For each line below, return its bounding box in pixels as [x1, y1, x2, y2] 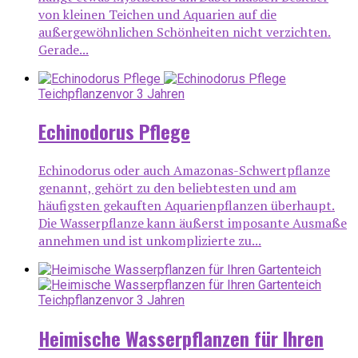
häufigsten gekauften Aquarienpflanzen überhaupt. [38, 197, 335, 215]
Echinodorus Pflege [38, 117, 190, 146]
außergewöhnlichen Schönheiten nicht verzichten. [38, 22, 331, 41]
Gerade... [38, 40, 89, 58]
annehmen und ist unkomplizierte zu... [38, 232, 261, 250]
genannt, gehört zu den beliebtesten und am [38, 179, 296, 197]
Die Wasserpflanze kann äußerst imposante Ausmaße [38, 214, 347, 233]
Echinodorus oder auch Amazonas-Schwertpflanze [38, 161, 330, 180]
